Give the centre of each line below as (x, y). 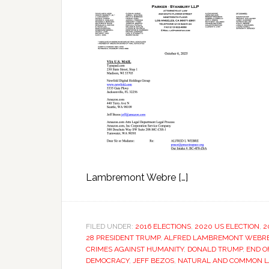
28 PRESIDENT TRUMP (123, 238)
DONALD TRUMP (215, 249)
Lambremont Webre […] (137, 177)
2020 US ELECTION (227, 226)
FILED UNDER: (110, 226)
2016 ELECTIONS (163, 226)
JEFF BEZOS (153, 261)
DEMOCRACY (107, 261)
